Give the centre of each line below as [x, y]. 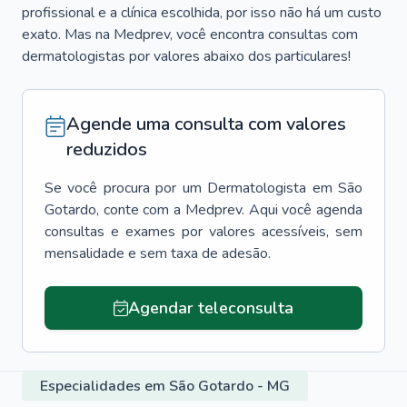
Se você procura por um [123, 188]
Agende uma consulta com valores [206, 124]
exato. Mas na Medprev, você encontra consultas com [190, 35]
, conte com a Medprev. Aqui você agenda [229, 210]
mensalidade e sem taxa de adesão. [158, 253]
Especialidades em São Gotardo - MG [165, 386]
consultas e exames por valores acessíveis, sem [203, 232]
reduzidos [107, 149]
